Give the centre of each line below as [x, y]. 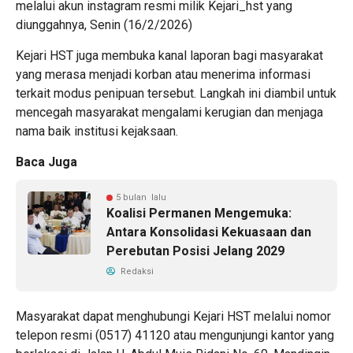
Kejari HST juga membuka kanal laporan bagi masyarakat [169, 55]
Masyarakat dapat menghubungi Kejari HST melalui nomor [173, 316]
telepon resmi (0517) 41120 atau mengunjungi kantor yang [175, 335]
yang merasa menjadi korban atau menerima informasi [163, 74]
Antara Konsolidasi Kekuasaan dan [209, 232]
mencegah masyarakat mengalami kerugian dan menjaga [169, 112]
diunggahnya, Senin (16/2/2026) [104, 24]
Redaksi [136, 271]
